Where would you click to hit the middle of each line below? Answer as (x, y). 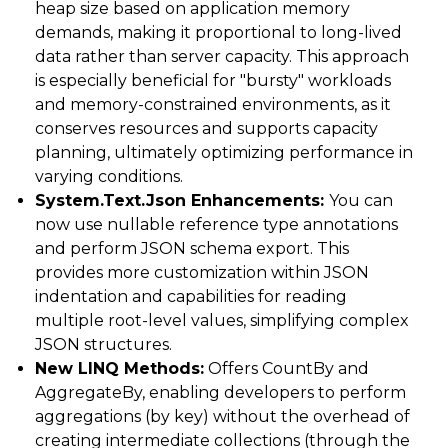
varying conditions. (109, 177)
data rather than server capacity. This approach (222, 57)
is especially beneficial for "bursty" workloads (213, 81)
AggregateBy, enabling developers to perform (220, 393)
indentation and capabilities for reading (191, 297)
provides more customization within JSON (202, 273)
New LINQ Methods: (119, 369)
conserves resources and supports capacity (206, 129)
